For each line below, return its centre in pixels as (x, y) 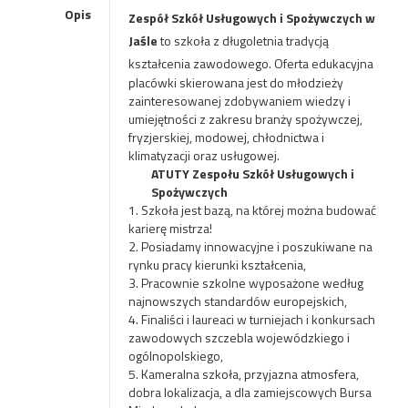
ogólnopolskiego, (175, 356)
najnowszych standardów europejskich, (237, 301)
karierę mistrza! (170, 228)
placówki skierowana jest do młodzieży (235, 82)
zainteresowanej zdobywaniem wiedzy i (239, 101)
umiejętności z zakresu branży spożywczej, (245, 119)
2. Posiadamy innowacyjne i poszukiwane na (250, 246)
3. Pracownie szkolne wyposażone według (245, 283)
